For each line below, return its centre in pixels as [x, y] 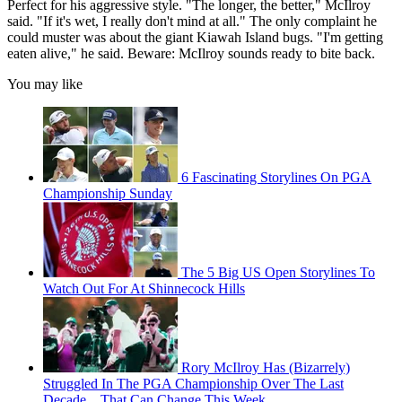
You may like [45, 84]
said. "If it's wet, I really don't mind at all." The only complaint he [192, 22]
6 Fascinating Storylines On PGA [276, 178]
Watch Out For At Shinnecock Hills [144, 289]
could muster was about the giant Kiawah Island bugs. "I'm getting [195, 38]
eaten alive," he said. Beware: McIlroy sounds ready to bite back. [191, 54]
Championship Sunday [108, 194]
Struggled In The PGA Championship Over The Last [193, 384]
